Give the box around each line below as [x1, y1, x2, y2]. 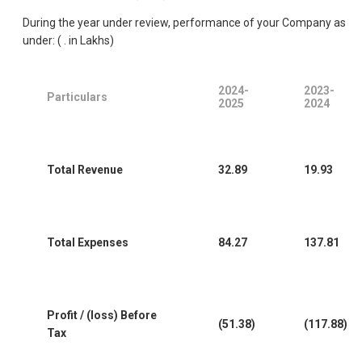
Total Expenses [47, 236, 128, 250]
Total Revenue [47, 163, 123, 177]
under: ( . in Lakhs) [23, 34, 114, 48]
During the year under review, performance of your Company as [23, 16, 346, 30]
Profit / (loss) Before [47, 309, 157, 322]
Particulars [47, 90, 107, 104]
